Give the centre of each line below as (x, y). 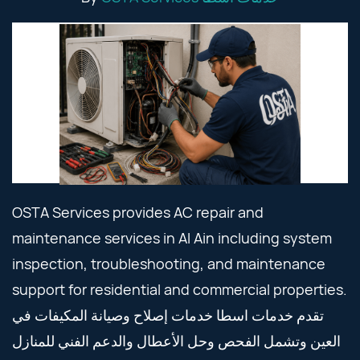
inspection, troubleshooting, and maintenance (169, 264)
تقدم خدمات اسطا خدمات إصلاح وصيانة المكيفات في (168, 315)
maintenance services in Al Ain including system (172, 238)
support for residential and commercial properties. (180, 289)
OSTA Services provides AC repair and (138, 212)
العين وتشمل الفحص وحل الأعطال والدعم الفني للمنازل (176, 341)
